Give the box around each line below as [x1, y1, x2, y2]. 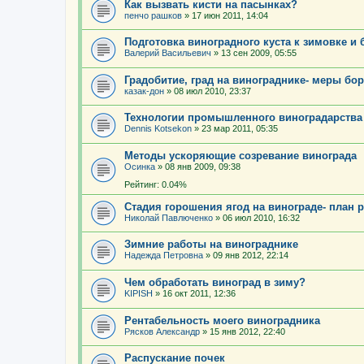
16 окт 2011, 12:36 [162, 288, 236, 299]
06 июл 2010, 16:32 [223, 212, 300, 223]
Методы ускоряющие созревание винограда [124, 149, 357, 162]
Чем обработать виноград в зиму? [124, 276, 305, 289]
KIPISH [124, 288, 153, 299]
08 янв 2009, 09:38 [165, 162, 240, 172]
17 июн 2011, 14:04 [192, 10, 268, 20]
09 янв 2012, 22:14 [213, 250, 288, 261]
